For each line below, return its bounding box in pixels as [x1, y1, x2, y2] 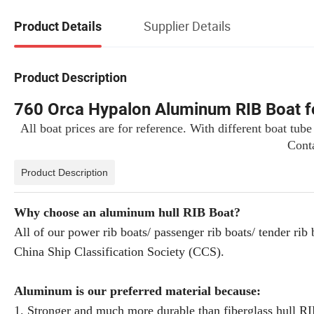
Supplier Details [144, 18, 231, 35]
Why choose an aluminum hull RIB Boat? [14, 205, 244, 219]
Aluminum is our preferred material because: [14, 283, 264, 298]
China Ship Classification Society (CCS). [14, 244, 224, 259]
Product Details [14, 19, 102, 34]
